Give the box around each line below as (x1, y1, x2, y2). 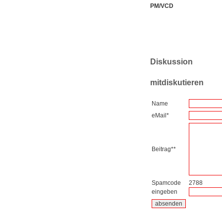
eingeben (151, 188, 177, 196)
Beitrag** (151, 146, 176, 153)
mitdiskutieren (150, 78, 204, 87)
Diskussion (150, 57, 193, 66)
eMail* (151, 112, 169, 119)
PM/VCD (150, 2, 173, 10)
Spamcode (151, 179, 181, 187)
